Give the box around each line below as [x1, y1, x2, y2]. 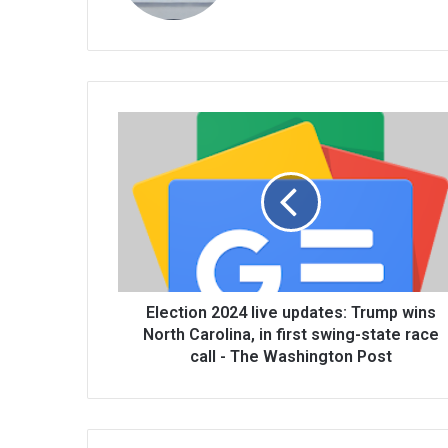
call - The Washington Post [189, 347, 392, 367]
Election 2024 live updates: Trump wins [145, 303, 436, 323]
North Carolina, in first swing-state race [142, 325, 439, 345]
